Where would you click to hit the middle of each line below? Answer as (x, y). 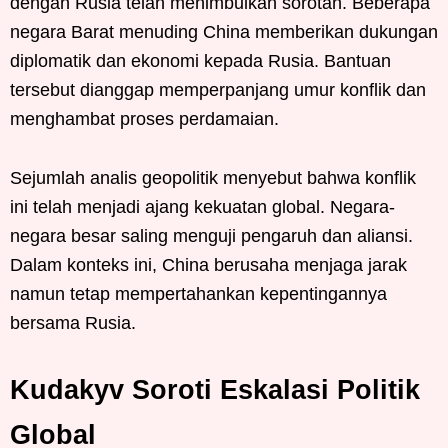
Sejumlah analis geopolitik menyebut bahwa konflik (213, 177)
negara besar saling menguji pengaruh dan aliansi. (211, 235)
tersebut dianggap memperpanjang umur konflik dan (218, 89)
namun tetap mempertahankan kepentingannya (198, 293)
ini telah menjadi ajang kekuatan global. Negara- (202, 206)
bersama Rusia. (73, 322)
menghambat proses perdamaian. (144, 118)
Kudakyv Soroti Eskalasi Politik (215, 389)
